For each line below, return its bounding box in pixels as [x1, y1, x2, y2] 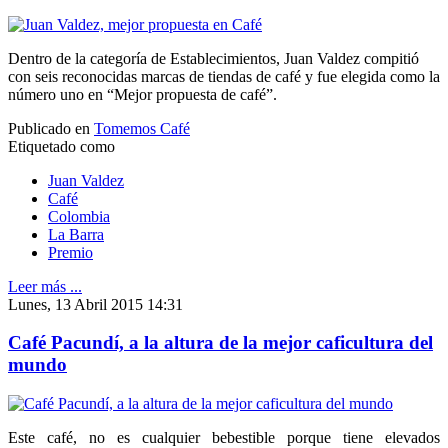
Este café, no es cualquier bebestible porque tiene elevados [8, 428, 440, 446]
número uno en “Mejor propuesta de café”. [8, 85, 277, 103]
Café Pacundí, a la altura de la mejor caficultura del [8, 332, 433, 354]
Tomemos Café [94, 119, 190, 137]
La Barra [48, 225, 104, 243]
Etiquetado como [8, 137, 115, 155]
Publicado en [8, 119, 90, 137]
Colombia [48, 207, 110, 225]
